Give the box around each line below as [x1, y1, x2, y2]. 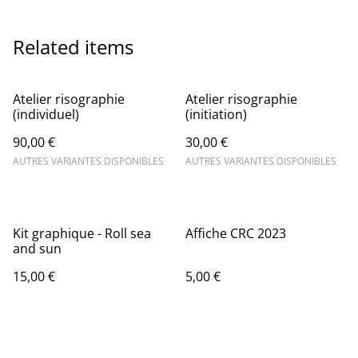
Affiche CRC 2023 [185, 224, 286, 242]
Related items [13, 33, 133, 60]
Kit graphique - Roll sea [13, 224, 151, 242]
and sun [13, 239, 62, 257]
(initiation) [185, 105, 247, 123]
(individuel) [13, 105, 79, 123]
